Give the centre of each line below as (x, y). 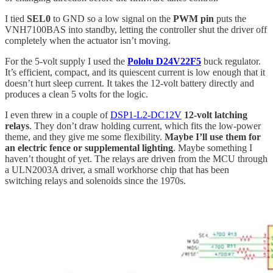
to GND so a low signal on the (112, 19)
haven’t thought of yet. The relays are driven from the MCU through (136, 159)
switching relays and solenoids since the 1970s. (95, 181)
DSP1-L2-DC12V (146, 115)
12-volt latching (216, 115)
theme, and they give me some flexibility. (85, 137)
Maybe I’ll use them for (213, 137)
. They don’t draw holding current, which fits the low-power (145, 126)
